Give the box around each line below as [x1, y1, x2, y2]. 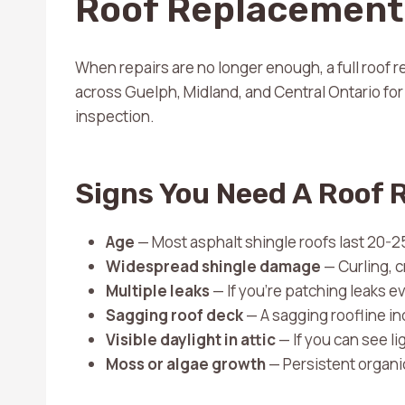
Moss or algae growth [106, 353, 266, 374]
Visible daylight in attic [106, 329, 276, 350]
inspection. [75, 106, 155, 127]
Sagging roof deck [106, 305, 243, 325]
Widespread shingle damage [106, 256, 321, 277]
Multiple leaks [106, 280, 210, 301]
